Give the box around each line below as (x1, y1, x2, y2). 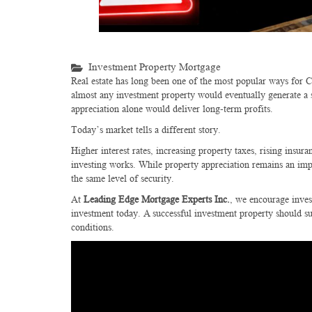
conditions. (71, 221, 114, 233)
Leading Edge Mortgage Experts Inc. (84, 193, 230, 205)
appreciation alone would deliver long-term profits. (71, 102, 273, 114)
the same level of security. (71, 172, 174, 184)
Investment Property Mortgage (88, 61, 221, 73)
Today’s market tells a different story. (71, 123, 221, 135)
